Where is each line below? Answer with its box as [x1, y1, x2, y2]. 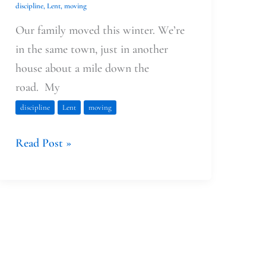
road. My [15, 80, 60, 94]
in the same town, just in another [15, 42, 168, 56]
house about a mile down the [15, 61, 149, 75]
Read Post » [15, 135, 71, 150]
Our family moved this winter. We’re [15, 23, 185, 37]
